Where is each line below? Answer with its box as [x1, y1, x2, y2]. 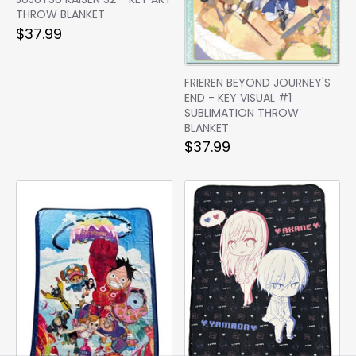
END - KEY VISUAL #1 [184, 89, 292, 106]
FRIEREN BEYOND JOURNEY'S [184, 74, 331, 91]
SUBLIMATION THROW [184, 104, 299, 121]
